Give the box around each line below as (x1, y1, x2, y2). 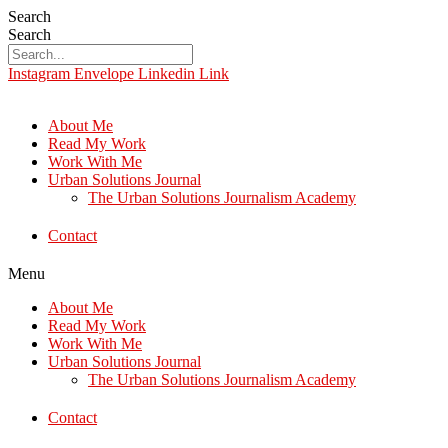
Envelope (74, 65, 134, 82)
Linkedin (138, 65, 195, 82)
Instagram (8, 65, 70, 82)
